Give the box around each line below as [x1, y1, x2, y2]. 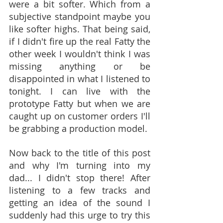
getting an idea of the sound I [9, 197, 150, 209]
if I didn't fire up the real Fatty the [9, 35, 150, 47]
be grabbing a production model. [9, 122, 147, 134]
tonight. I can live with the [9, 85, 150, 97]
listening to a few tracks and [9, 184, 150, 196]
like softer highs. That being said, [9, 23, 150, 35]
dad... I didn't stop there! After [9, 172, 150, 184]
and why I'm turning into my [9, 159, 150, 171]
